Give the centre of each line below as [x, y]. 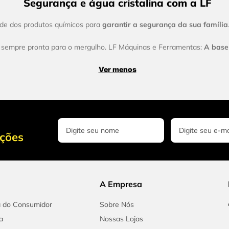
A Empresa [121, 184]
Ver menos [117, 70]
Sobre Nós [117, 205]
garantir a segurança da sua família [165, 25]
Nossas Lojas [121, 219]
